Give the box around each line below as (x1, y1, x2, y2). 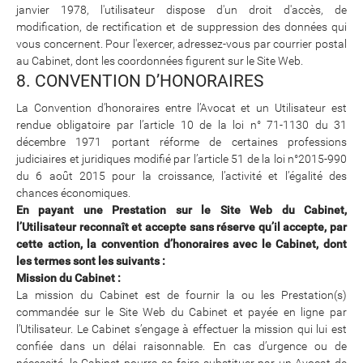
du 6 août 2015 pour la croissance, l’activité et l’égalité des (16, 169, 347, 182)
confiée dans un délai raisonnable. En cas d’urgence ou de (16, 339, 347, 352)
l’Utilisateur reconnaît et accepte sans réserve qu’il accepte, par (16, 220, 347, 233)
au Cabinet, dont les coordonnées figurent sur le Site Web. (16, 53, 303, 67)
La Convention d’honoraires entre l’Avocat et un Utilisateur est (16, 100, 347, 114)
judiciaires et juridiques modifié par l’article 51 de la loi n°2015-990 (16, 152, 347, 165)
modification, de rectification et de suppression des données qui (16, 19, 347, 33)
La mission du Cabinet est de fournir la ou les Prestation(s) (16, 288, 347, 301)
